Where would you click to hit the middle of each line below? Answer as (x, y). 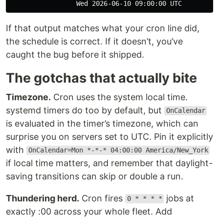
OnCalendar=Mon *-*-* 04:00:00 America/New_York (118, 150)
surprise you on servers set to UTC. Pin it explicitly (109, 136)
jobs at (179, 198)
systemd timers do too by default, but (85, 110)
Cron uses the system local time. (119, 97)
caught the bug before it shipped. (75, 54)
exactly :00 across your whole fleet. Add (89, 211)
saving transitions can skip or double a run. (95, 176)
